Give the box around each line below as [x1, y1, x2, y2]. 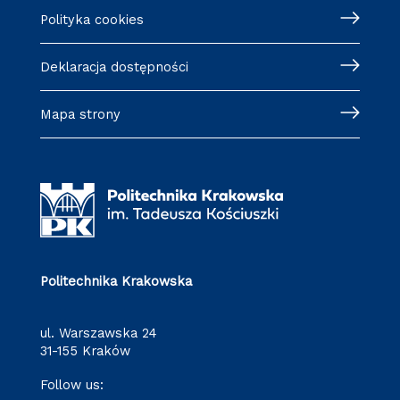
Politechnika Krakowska [39, 272, 192, 289]
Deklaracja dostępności [39, 59, 188, 76]
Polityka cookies [39, 12, 144, 29]
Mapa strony [39, 106, 121, 123]
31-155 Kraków [39, 342, 130, 359]
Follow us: [39, 377, 104, 393]
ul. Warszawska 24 [39, 324, 157, 341]
